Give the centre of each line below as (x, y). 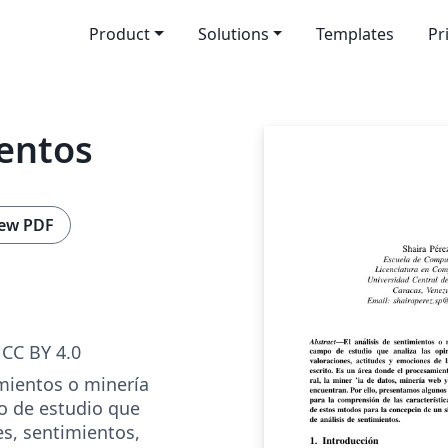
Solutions (233, 34)
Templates (355, 34)
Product (119, 34)
